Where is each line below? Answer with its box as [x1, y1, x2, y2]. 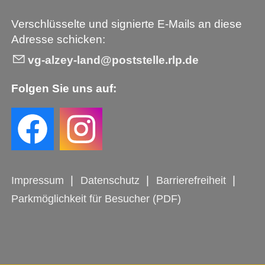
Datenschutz [80, 174, 140, 186]
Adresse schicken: [11, 33, 105, 46]
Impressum [11, 174, 64, 186]
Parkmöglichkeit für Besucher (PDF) [11, 192, 181, 205]
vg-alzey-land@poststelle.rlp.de [28, 54, 199, 67]
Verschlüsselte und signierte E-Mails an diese [11, 18, 242, 31]
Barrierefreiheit [156, 174, 226, 186]
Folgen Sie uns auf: [11, 82, 117, 95]
